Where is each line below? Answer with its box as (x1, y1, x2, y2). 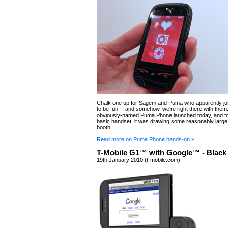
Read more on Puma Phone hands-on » (97, 136, 194, 142)
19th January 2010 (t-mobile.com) (97, 157, 180, 163)
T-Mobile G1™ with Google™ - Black (97, 149, 226, 157)
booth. (97, 124, 112, 130)
